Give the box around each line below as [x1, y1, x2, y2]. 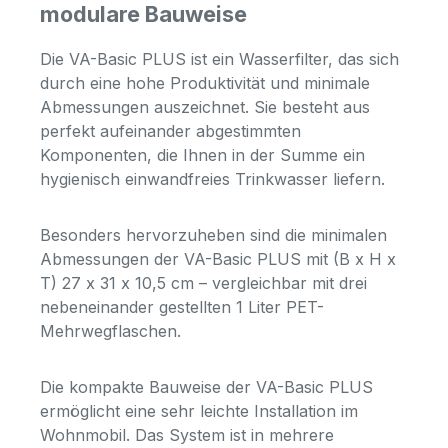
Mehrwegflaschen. [40, 321, 186, 342]
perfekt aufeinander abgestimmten [40, 121, 301, 142]
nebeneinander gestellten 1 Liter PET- [40, 297, 324, 318]
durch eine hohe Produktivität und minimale [40, 73, 370, 94]
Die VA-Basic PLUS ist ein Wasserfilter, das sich [40, 49, 399, 70]
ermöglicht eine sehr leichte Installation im [40, 401, 358, 422]
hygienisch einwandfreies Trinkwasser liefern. [40, 169, 390, 190]
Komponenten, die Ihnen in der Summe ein [40, 145, 365, 166]
